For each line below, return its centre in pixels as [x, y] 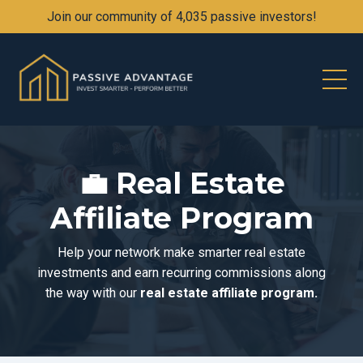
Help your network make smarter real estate [181, 253]
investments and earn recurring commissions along [181, 273]
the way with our [93, 293]
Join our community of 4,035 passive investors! [181, 17]
